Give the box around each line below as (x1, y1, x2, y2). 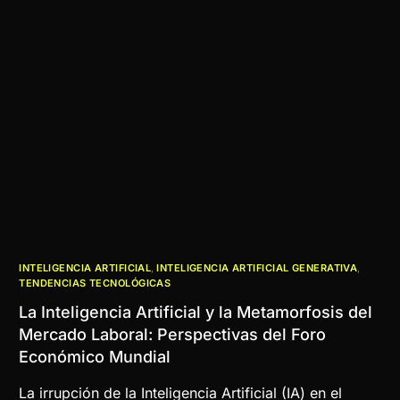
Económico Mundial (19, 346, 171, 366)
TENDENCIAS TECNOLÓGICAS (19, 276, 171, 289)
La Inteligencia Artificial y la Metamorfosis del (19, 302, 373, 321)
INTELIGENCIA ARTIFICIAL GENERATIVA (156, 261, 358, 274)
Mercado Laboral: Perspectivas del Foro (19, 324, 327, 344)
